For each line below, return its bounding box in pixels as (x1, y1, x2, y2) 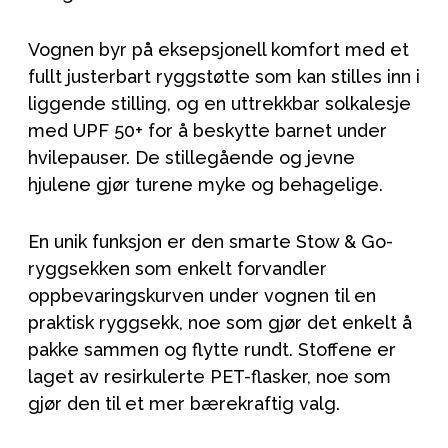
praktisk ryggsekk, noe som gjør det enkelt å (28, 311, 412, 333)
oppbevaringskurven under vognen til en (28, 284, 376, 306)
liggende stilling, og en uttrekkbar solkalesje (28, 92, 411, 114)
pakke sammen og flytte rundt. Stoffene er (28, 338, 396, 360)
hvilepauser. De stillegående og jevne (28, 146, 355, 168)
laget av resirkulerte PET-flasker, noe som (28, 365, 391, 387)
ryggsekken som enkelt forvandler (28, 257, 327, 279)
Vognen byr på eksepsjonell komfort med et (28, 38, 409, 60)
